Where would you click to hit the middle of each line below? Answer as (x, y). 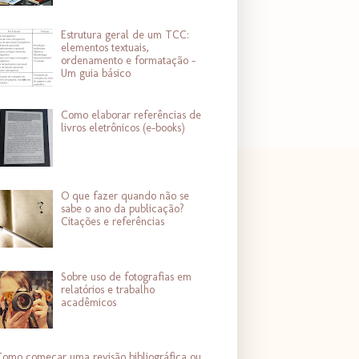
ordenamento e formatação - (129, 60)
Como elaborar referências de (131, 115)
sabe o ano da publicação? (123, 208)
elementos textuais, (105, 47)
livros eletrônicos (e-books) (123, 128)
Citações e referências (113, 221)
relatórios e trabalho (108, 289)
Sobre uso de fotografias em (127, 276)
